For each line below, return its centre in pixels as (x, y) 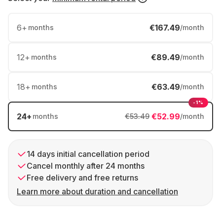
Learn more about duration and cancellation (97, 191)
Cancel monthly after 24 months (86, 166)
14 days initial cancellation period (88, 154)
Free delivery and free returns (82, 178)
